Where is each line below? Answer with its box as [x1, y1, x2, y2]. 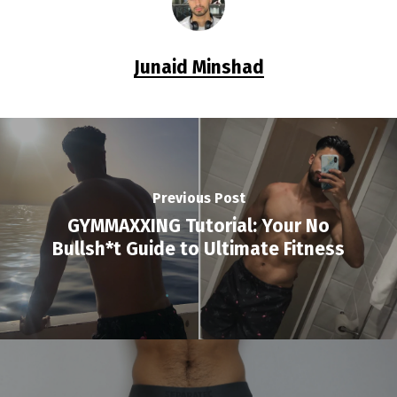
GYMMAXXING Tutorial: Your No [67, 214, 330, 237]
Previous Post [152, 189, 245, 206]
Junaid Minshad [133, 56, 264, 80]
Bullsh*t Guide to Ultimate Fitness [52, 237, 345, 261]
